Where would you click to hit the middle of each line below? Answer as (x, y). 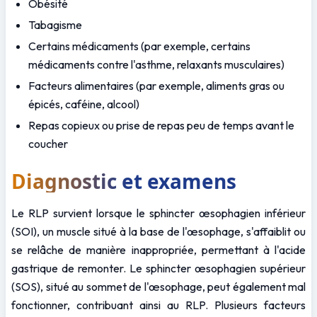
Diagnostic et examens (124, 181)
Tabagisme (55, 24)
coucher (48, 143)
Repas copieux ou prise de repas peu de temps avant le (161, 125)
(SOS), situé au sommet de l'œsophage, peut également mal (158, 286)
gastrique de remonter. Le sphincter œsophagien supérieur (158, 268)
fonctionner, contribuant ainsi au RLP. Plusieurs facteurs (158, 305)
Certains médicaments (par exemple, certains (139, 46)
